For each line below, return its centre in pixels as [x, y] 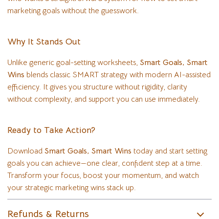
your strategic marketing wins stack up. [72, 188]
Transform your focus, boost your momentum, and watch [103, 175]
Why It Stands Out [44, 42]
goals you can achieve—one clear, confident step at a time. [105, 163]
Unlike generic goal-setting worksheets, [74, 63]
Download [26, 151]
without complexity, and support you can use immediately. [104, 99]
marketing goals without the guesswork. [73, 11]
